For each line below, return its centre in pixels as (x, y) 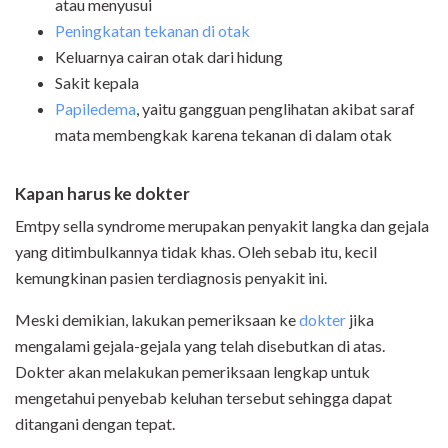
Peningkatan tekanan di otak (152, 30)
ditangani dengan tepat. (95, 423)
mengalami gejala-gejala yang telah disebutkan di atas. (200, 345)
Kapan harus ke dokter (102, 193)
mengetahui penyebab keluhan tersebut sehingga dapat (203, 397)
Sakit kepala (97, 82)
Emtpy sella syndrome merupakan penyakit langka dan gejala (222, 225)
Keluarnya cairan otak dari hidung (169, 56)
